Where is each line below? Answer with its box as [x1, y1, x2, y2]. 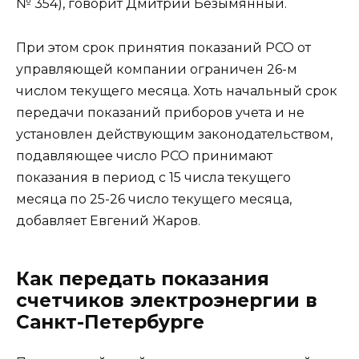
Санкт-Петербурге [16, 310, 204, 333]
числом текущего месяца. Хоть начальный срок [16, 83, 337, 99]
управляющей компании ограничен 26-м [16, 61, 297, 77]
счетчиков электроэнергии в [16, 288, 317, 312]
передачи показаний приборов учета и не [16, 104, 305, 120]
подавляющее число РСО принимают [16, 147, 272, 163]
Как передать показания [16, 267, 269, 290]
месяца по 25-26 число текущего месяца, [16, 191, 292, 207]
